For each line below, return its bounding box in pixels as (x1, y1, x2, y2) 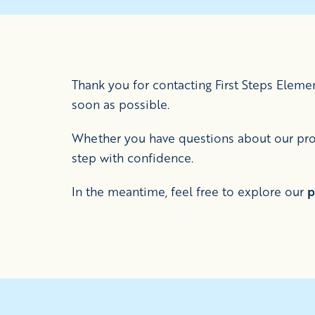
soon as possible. (72, 96, 169, 112)
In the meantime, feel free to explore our (72, 183, 307, 200)
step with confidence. (72, 149, 193, 166)
